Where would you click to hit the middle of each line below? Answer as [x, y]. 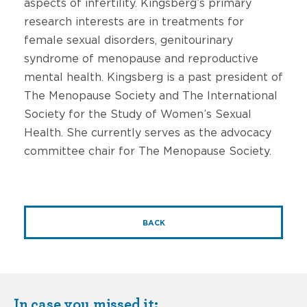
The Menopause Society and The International [151, 96]
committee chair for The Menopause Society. [148, 151]
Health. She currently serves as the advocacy [148, 133]
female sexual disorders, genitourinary [128, 40]
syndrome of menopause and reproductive [141, 59]
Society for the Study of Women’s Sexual [138, 114]
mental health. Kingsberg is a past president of [153, 77]
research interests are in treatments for [134, 22]
